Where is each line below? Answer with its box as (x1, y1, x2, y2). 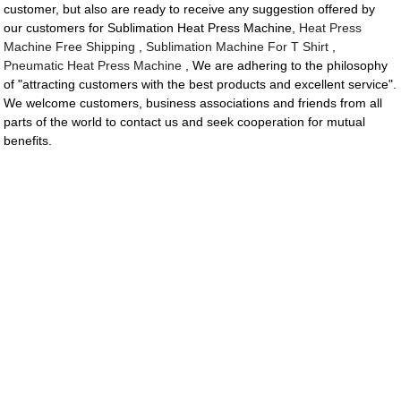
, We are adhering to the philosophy (182, 58, 388, 73)
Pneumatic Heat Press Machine (4, 58, 183, 73)
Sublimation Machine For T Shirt (146, 39, 329, 55)
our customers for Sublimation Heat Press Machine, (4, 21, 300, 36)
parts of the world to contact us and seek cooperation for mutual (4, 115, 366, 130)
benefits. (4, 133, 53, 149)
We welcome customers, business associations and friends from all (4, 96, 383, 111)
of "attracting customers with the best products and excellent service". (4, 77, 397, 92)
